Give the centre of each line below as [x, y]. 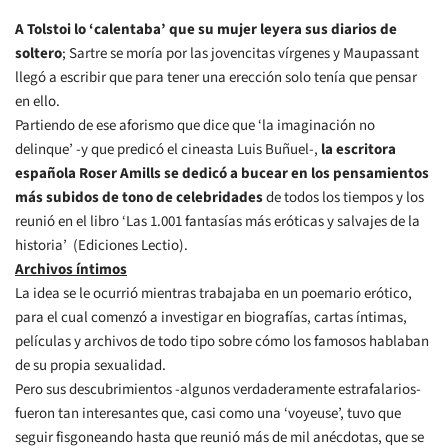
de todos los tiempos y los [343, 198]
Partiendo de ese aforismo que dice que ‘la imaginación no [195, 126]
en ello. [37, 102]
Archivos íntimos [71, 270]
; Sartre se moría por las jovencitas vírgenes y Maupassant [240, 54]
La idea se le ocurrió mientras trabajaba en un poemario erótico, [213, 294]
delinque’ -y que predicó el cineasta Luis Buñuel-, [168, 150]
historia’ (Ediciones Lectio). [101, 246]
